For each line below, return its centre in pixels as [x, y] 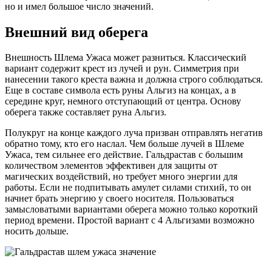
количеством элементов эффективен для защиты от [111, 166]
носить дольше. [37, 231]
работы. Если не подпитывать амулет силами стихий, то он [128, 188]
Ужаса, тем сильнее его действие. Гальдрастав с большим [124, 155]
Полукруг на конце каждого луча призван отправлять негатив [134, 133]
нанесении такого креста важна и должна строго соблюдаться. [134, 80]
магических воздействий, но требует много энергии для [121, 177]
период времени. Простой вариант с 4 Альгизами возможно [130, 220]
